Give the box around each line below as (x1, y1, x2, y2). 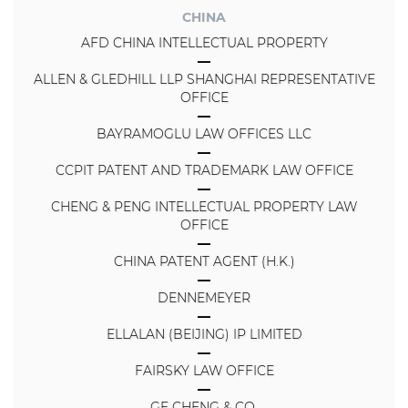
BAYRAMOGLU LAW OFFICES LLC (97, 125, 311, 142)
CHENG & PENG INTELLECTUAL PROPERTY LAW (51, 198, 357, 215)
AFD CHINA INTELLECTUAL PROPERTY (80, 34, 328, 51)
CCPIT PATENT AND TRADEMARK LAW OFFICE (55, 161, 353, 178)
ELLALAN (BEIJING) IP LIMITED (106, 325, 302, 342)
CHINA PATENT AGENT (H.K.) (113, 252, 295, 270)
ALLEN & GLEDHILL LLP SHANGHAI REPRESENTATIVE (33, 70, 375, 87)
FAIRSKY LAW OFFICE (134, 362, 274, 379)
